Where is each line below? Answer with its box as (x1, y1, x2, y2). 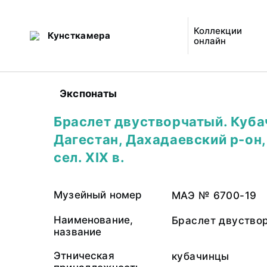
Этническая (54, 250, 114, 262)
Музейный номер (54, 189, 142, 201)
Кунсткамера (47, 30, 110, 41)
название (54, 226, 102, 238)
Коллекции (194, 25, 243, 36)
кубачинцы (172, 250, 229, 262)
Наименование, (54, 214, 133, 226)
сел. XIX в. (54, 150, 125, 165)
